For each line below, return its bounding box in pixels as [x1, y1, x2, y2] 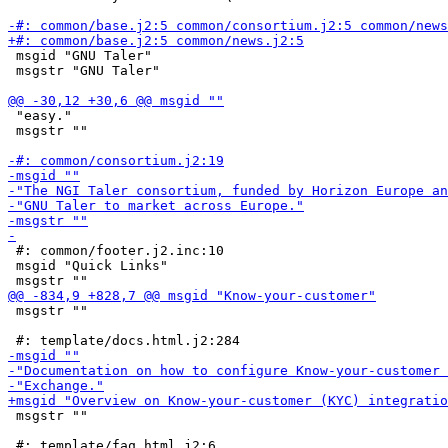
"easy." [8, 108, 72, 123]
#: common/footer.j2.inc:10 [8, 243, 224, 258]
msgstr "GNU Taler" [8, 63, 160, 78]
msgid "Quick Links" [8, 258, 168, 273]
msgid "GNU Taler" [8, 48, 152, 63]
